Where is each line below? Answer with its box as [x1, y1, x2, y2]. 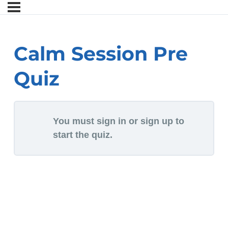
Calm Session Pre [14, 42, 188, 66]
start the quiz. [53, 130, 112, 140]
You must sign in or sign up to [53, 116, 184, 127]
